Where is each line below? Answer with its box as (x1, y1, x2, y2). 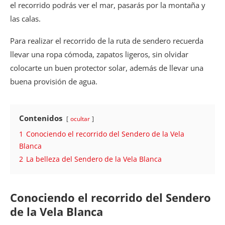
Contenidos (19, 113, 62, 123)
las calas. (10, 13, 41, 24)
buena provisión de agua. (10, 76, 97, 86)
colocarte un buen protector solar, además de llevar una (10, 62, 203, 73)
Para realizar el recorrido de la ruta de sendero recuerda (10, 35, 203, 46)
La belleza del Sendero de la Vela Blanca (26, 154, 162, 164)
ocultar (70, 114, 90, 123)
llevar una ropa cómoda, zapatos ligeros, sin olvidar (10, 49, 188, 59)
